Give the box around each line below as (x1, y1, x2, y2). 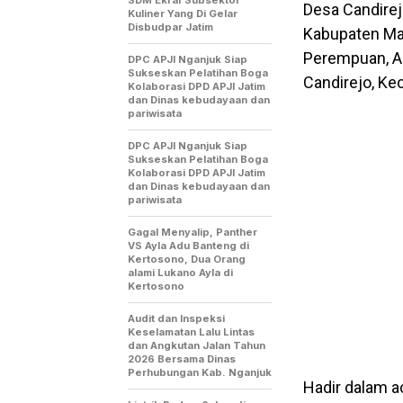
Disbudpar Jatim (128, 20, 213, 33)
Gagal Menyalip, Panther (128, 225, 257, 238)
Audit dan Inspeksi (128, 311, 225, 325)
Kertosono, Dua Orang (128, 252, 246, 265)
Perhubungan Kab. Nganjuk (128, 365, 272, 379)
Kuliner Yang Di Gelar (128, 6, 237, 20)
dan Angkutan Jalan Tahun (128, 338, 265, 352)
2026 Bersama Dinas (128, 352, 236, 365)
